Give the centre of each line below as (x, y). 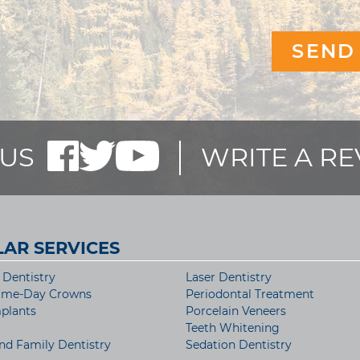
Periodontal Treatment (250, 295)
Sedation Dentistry (239, 345)
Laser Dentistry (229, 278)
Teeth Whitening (233, 328)
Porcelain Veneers (236, 311)
